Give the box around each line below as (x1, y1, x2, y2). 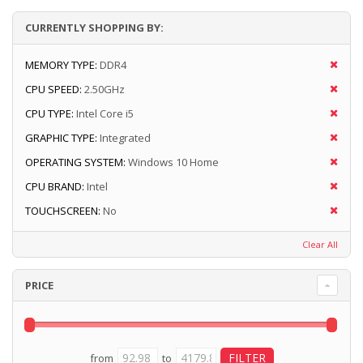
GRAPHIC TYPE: (25, 130, 97, 146)
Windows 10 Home (128, 155, 219, 170)
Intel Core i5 (76, 106, 134, 122)
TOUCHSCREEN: (25, 203, 100, 219)
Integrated (100, 130, 151, 146)
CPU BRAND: (25, 179, 84, 194)
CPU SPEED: (25, 82, 82, 97)
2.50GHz (84, 82, 125, 97)
